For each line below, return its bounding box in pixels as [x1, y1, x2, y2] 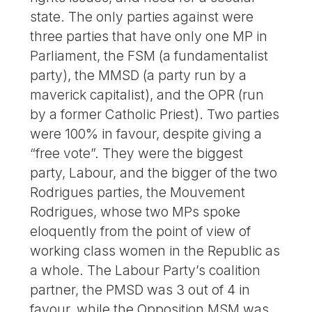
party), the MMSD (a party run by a [30, 67, 247, 84]
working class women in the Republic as [30, 242, 281, 260]
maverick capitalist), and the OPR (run [30, 86, 265, 104]
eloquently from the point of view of [30, 223, 251, 240]
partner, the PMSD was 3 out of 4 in [30, 281, 251, 299]
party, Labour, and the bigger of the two [30, 164, 278, 182]
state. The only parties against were [30, 8, 254, 26]
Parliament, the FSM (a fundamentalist [30, 47, 269, 65]
